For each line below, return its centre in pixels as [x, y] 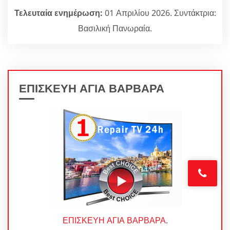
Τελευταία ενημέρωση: [58, 13]
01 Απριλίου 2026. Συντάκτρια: [159, 13]
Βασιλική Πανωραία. [115, 28]
